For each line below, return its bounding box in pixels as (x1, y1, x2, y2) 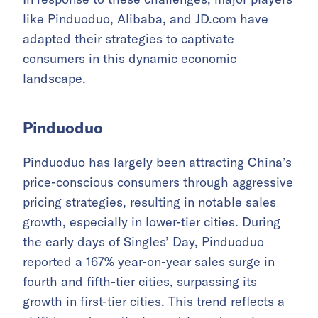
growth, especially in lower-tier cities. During (23, 214, 280, 230)
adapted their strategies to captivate (23, 31, 234, 47)
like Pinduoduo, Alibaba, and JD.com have (23, 11, 268, 27)
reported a (23, 253, 86, 270)
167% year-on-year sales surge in (86, 253, 275, 270)
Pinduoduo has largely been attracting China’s (23, 154, 292, 170)
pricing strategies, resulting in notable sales (23, 194, 276, 210)
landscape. (23, 70, 86, 87)
